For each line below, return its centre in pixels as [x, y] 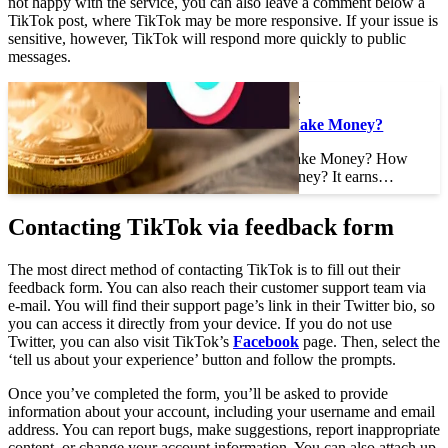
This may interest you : [229, 98]
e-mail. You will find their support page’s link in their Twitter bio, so [221, 305]
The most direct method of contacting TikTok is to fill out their [204, 269]
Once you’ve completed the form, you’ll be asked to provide [198, 393]
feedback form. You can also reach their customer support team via [217, 287]
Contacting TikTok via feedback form [201, 226]
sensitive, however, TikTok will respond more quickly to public [207, 38]
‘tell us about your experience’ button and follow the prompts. [202, 359]
